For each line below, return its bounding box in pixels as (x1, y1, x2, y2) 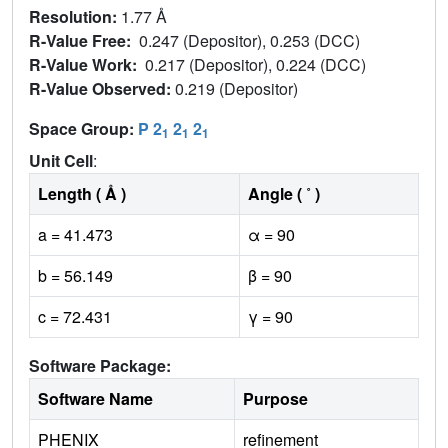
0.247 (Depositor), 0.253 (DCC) (139, 28, 364, 52)
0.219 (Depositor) (175, 76, 302, 100)
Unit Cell (29, 148, 93, 172)
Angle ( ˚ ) (248, 181, 320, 205)
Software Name (38, 386, 153, 410)
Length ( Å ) (38, 181, 126, 205)
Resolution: (29, 4, 121, 28)
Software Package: (29, 353, 171, 377)
